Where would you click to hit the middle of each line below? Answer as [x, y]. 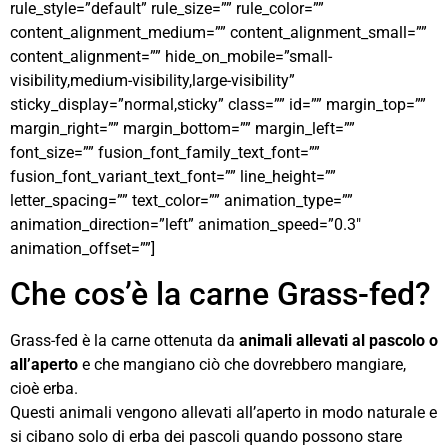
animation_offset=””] [82, 248]
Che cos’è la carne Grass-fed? [220, 294]
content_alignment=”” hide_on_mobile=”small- [171, 56]
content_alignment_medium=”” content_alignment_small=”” [218, 32]
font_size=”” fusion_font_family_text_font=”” [165, 152]
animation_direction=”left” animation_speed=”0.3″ [185, 224]
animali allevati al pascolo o [336, 341]
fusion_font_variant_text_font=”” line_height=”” [173, 176]
